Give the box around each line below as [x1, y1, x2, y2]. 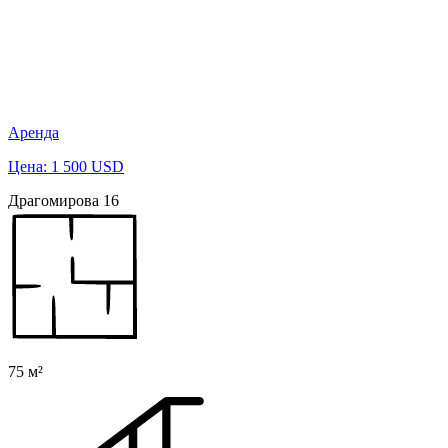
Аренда [8, 123, 59, 141]
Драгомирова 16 [8, 191, 119, 209]
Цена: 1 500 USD [8, 157, 124, 175]
